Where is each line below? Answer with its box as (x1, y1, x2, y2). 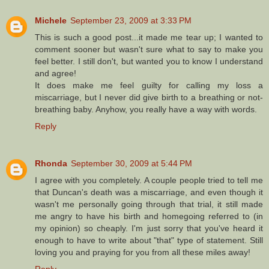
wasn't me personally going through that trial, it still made (35, 199, 263, 209)
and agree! (35, 68, 76, 79)
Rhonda (35, 159, 67, 168)
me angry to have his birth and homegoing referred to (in (35, 211, 263, 221)
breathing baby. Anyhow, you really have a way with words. (35, 104, 257, 115)
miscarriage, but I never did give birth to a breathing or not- (35, 92, 263, 103)
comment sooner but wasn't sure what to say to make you (35, 44, 263, 55)
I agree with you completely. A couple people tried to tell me (35, 175, 263, 185)
